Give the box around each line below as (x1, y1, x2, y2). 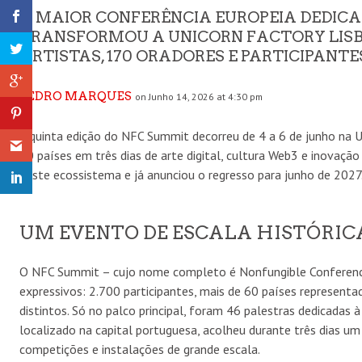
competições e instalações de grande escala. (19, 340, 260, 357)
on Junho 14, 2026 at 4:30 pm (135, 90, 263, 103)
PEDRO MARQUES (19, 88, 132, 103)
